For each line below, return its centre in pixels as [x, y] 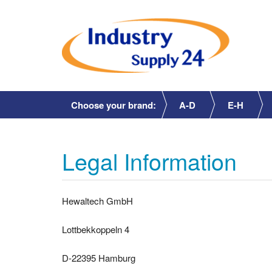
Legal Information [149, 161]
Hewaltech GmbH [97, 200]
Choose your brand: [114, 105]
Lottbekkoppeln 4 [96, 229]
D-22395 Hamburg [99, 257]
